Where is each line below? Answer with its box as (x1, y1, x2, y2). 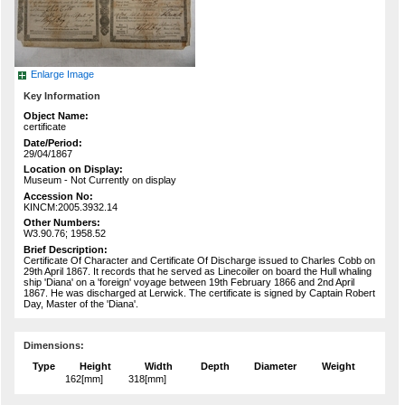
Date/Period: (24, 137, 82, 148)
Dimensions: (24, 340, 84, 352)
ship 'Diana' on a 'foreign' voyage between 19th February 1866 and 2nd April (24, 276, 354, 287)
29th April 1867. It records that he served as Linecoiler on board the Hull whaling (24, 265, 372, 277)
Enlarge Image (31, 69, 94, 80)
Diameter (253, 361, 297, 372)
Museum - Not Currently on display (24, 174, 176, 186)
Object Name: (24, 110, 89, 122)
